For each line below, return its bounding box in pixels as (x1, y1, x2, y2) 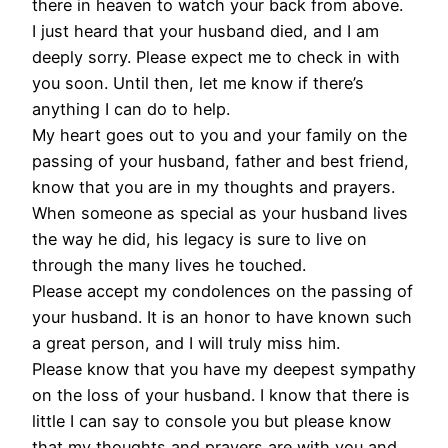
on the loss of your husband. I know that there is (32, 384, 410, 405)
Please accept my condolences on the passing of (32, 280, 413, 301)
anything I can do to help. (32, 98, 230, 119)
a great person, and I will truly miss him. (32, 332, 340, 353)
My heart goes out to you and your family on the (32, 124, 407, 145)
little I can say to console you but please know (32, 410, 391, 431)
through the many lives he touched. (32, 254, 306, 275)
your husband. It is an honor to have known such (32, 306, 412, 327)
